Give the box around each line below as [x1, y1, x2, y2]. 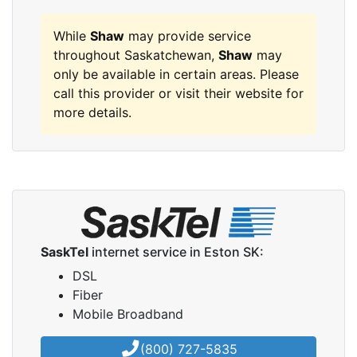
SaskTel [41, 244, 88, 260]
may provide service [124, 28, 251, 44]
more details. [53, 104, 131, 120]
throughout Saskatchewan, [53, 47, 218, 63]
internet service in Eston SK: [88, 244, 264, 260]
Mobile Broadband [73, 306, 183, 322]
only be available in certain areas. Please [53, 66, 299, 82]
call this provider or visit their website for [53, 85, 304, 101]
